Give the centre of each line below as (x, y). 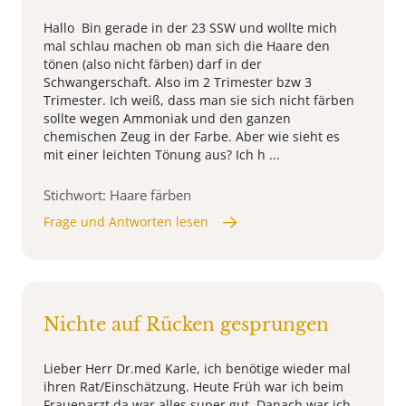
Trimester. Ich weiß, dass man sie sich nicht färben (199, 101)
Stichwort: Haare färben (117, 195)
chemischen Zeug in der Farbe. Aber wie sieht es (192, 137)
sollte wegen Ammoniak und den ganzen (167, 119)
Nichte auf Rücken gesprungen (186, 325)
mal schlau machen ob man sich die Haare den (187, 46)
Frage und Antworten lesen (126, 222)
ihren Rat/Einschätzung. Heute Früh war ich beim (193, 387)
